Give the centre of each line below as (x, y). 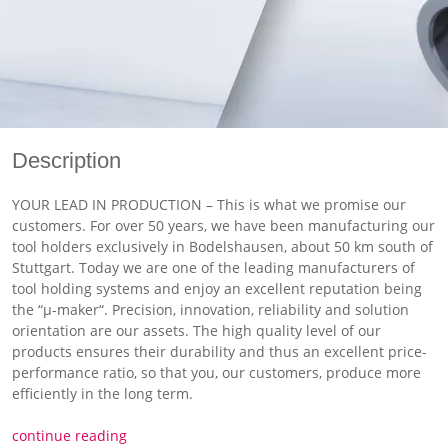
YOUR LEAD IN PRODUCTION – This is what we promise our (209, 204)
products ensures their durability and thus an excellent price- (219, 351)
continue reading (69, 435)
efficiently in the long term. (102, 393)
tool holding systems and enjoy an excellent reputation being (217, 288)
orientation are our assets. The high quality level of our (196, 330)
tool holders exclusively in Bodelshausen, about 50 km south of (222, 246)
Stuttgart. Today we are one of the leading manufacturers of (213, 267)
